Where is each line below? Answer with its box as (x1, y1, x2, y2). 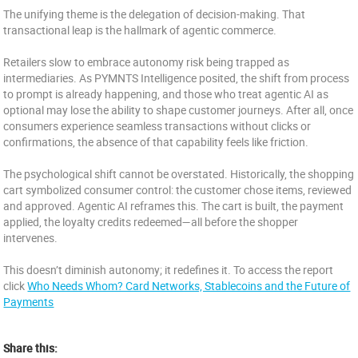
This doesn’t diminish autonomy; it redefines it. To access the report (3, 262, 334, 277)
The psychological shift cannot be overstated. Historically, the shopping (3, 166, 355, 181)
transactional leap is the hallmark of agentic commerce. (3, 22, 277, 38)
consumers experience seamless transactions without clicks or (3, 118, 312, 133)
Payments (3, 294, 54, 309)
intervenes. (3, 230, 58, 245)
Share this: (3, 340, 58, 356)
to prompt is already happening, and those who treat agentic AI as (3, 86, 329, 101)
